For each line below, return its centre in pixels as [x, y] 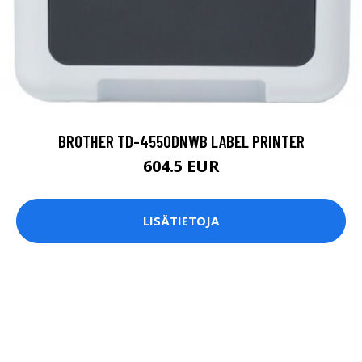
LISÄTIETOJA [181, 221]
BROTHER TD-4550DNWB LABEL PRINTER [181, 141]
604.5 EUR [181, 166]
